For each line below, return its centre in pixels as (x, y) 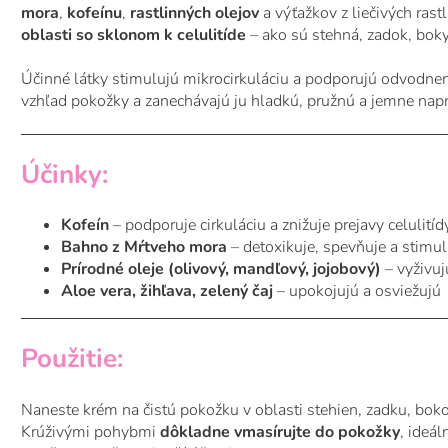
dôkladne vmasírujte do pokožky (280, 431)
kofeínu (94, 13)
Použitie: (72, 359)
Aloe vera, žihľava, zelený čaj (167, 291)
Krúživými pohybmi (90, 431)
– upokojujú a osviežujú (357, 291)
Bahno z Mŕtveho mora (144, 247)
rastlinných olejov (194, 13)
